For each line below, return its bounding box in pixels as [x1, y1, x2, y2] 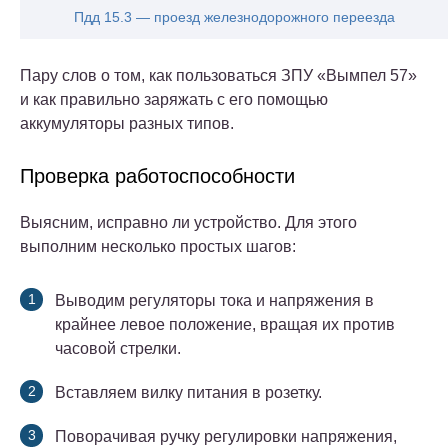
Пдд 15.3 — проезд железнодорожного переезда [73, 8, 395, 25]
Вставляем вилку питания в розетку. [55, 383, 322, 401]
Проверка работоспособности [20, 164, 295, 187]
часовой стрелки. [55, 339, 181, 357]
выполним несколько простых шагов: [20, 237, 296, 255]
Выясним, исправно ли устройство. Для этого [20, 213, 357, 231]
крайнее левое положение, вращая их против [55, 315, 395, 333]
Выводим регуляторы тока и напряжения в [55, 291, 374, 309]
